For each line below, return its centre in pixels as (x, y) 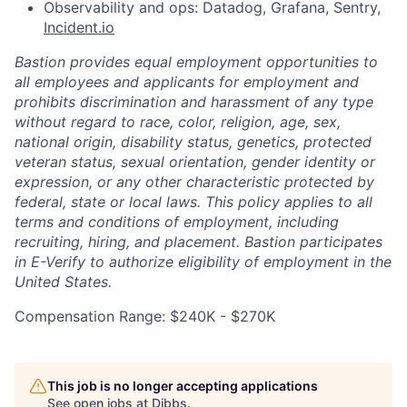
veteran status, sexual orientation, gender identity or (195, 162)
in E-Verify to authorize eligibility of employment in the (203, 262)
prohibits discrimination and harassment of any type (194, 102)
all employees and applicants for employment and (187, 82)
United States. (63, 282)
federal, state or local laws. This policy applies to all (194, 202)
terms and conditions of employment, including (177, 222)
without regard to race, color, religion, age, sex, (178, 122)
